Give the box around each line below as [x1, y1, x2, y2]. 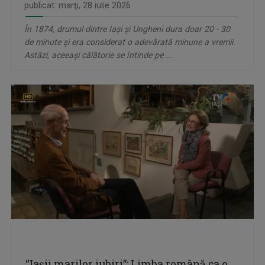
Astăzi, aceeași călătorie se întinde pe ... [24, 50, 173, 60]
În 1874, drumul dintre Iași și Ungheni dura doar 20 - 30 [24, 24, 230, 34]
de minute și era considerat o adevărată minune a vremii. [24, 37, 235, 47]
